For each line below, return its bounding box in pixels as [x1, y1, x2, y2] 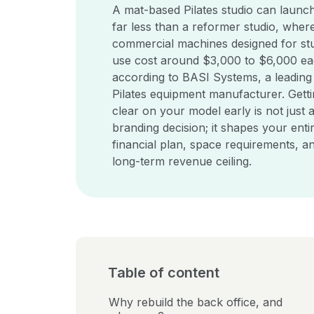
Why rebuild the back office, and [109, 294, 282, 309]
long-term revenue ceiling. [112, 153, 252, 168]
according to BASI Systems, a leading [112, 69, 312, 84]
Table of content [108, 264, 219, 281]
